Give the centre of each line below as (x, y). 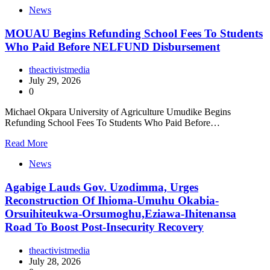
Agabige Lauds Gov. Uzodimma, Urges (102, 187)
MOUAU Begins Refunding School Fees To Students (134, 33)
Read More (26, 143)
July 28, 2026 (55, 261)
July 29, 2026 (55, 81)
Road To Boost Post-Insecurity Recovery (104, 227)
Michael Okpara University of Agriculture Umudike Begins (118, 112)
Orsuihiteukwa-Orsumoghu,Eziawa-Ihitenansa (121, 214)
